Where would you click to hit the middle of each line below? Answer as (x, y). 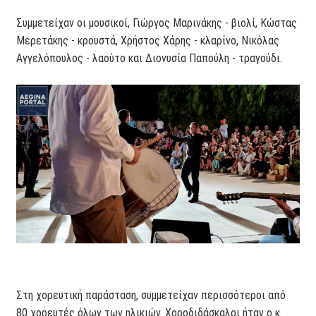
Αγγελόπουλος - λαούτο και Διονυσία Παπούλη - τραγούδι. (150, 58)
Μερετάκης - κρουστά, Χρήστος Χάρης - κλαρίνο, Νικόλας (148, 40)
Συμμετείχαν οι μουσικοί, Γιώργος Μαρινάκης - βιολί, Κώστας (157, 23)
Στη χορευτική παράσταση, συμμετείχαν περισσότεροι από (151, 296)
